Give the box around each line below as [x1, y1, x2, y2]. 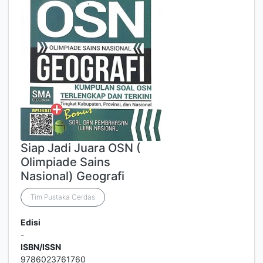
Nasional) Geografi [21, 169, 124, 183]
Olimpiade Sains [21, 155, 110, 169]
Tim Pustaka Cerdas [31, 193, 95, 201]
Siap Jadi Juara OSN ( [21, 141, 141, 155]
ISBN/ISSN [21, 242, 61, 252]
